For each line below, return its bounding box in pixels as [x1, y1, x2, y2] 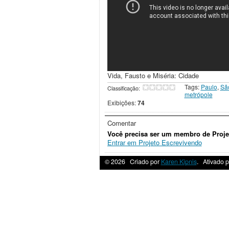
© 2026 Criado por [104, 156, 161, 166]
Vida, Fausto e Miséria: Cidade [107, 70, 199, 80]
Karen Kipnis [161, 156, 197, 166]
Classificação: [107, 84, 140, 93]
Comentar [107, 118, 136, 128]
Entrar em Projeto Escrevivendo [107, 138, 202, 148]
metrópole [184, 90, 213, 99]
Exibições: [107, 98, 136, 107]
